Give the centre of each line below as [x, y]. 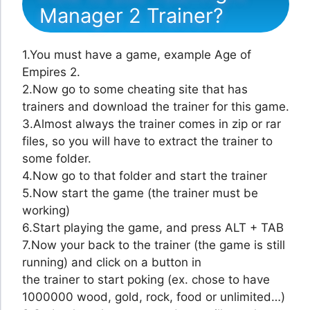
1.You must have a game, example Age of [137, 55]
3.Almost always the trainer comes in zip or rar [152, 124]
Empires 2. [51, 72]
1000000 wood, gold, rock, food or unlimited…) [154, 297]
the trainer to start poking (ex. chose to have [146, 280]
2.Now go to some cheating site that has [135, 90]
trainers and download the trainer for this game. [156, 107]
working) [46, 211]
